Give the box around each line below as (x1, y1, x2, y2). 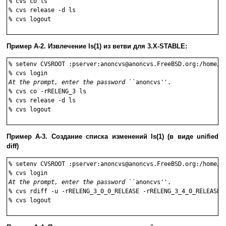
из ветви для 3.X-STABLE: (101, 42, 187, 50)
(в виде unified (163, 133, 218, 141)
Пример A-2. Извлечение (7, 42, 88, 50)
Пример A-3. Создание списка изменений (7, 133, 151, 141)
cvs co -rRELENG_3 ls (16, 88, 86, 95)
